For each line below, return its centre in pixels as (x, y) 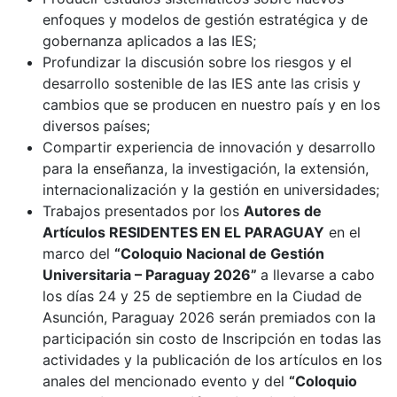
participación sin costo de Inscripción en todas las (212, 339)
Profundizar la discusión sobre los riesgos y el (197, 62)
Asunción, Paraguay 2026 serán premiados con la (209, 318)
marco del (78, 254)
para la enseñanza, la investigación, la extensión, (206, 169)
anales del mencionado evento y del (166, 381)
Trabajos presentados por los (143, 211)
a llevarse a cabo (318, 275)
